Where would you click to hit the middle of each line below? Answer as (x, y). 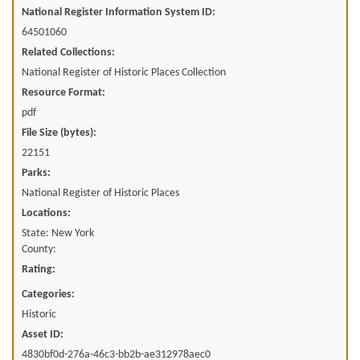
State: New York (58, 233)
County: (39, 249)
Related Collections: (68, 52)
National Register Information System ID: (119, 12)
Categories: (48, 294)
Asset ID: (43, 334)
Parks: (36, 173)
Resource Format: (63, 92)
